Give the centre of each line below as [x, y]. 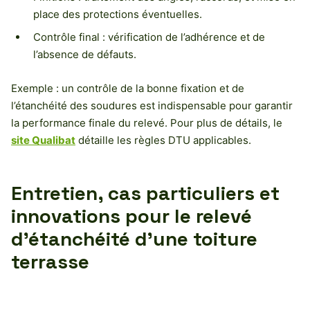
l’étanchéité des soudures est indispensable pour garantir [152, 106]
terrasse [50, 262]
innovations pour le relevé [131, 216]
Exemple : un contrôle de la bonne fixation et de [128, 89]
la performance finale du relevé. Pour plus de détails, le [147, 123]
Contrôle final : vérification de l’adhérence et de [149, 37]
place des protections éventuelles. [118, 15]
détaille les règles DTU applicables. [163, 140]
